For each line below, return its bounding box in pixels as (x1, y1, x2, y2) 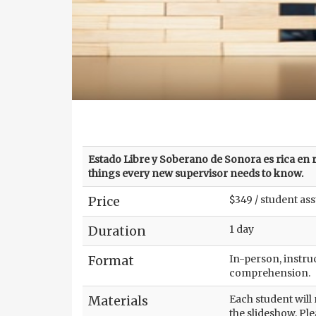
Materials (88, 293, 148, 309)
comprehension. (229, 267, 310, 279)
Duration (88, 223, 146, 239)
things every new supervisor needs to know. (88, 167, 303, 180)
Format (88, 253, 134, 269)
